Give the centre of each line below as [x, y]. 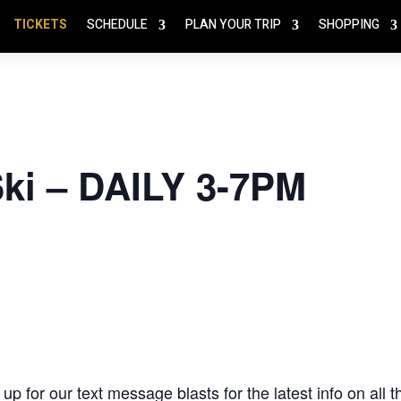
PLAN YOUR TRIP [233, 25]
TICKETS [40, 25]
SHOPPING [349, 25]
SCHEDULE [117, 25]
